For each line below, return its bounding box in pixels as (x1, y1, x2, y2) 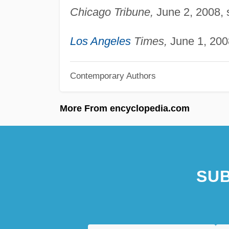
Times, (130, 35, 167, 48)
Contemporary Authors (70, 71, 156, 80)
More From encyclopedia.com (60, 103, 190, 113)
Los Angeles (70, 35, 131, 48)
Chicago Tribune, (70, 6, 153, 19)
